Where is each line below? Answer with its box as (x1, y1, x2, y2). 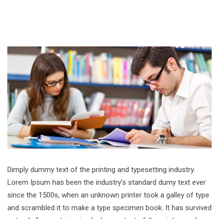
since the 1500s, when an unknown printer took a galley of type (7, 191, 209, 199)
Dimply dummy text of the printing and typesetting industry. (7, 165, 195, 174)
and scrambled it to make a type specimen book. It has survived (7, 203, 212, 212)
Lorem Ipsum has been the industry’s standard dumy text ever (7, 178, 206, 187)
